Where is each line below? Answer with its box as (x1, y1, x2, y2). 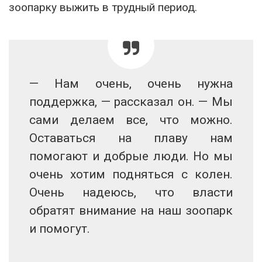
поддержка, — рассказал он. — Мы (29, 95, 233, 109)
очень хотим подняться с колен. (29, 167, 233, 182)
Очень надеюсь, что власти (29, 185, 233, 200)
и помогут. (29, 222, 90, 236)
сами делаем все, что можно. (29, 113, 233, 127)
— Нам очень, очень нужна (29, 77, 233, 91)
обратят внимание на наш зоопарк (29, 204, 233, 218)
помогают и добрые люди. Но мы (29, 149, 233, 164)
